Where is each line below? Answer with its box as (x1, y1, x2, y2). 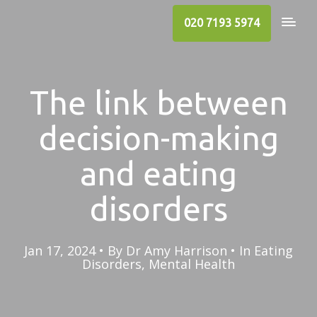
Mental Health (149, 255, 235, 272)
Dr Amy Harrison (126, 242, 227, 259)
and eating (80, 155, 237, 192)
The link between (29, 84, 288, 121)
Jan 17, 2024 (24, 242, 96, 259)
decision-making (38, 120, 279, 156)
